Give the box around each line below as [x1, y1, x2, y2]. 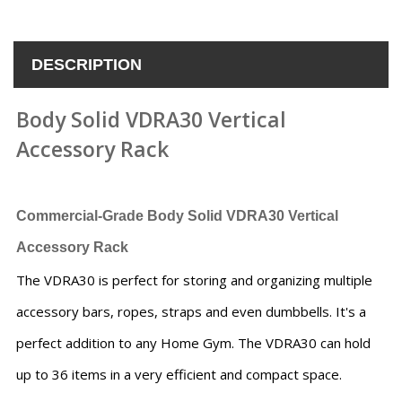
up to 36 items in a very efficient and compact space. [16, 365, 342, 384]
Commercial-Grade [16, 208, 147, 224]
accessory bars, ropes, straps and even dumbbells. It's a [16, 302, 366, 321]
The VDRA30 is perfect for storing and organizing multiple [16, 271, 372, 290]
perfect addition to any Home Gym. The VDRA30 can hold [16, 334, 371, 353]
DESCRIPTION [31, 56, 142, 74]
